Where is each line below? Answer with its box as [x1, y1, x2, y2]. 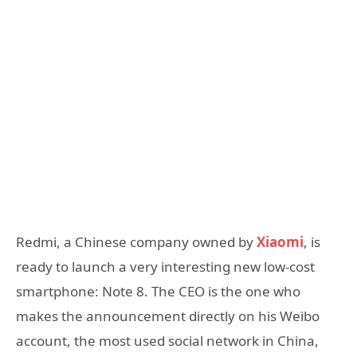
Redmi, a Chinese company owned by [16, 232, 257, 251]
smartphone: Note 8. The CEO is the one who [16, 281, 300, 300]
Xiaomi [257, 232, 304, 251]
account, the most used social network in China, [16, 331, 319, 350]
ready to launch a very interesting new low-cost [16, 257, 315, 276]
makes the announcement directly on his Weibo [16, 306, 320, 325]
